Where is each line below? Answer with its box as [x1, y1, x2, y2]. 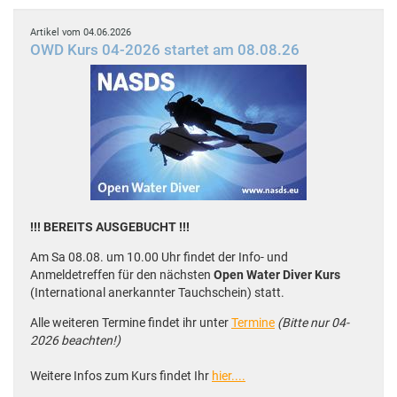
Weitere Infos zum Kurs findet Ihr [30, 369, 212, 384]
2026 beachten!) [30, 333, 121, 348]
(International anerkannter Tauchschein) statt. [30, 285, 284, 300]
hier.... [212, 369, 245, 384]
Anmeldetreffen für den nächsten [30, 268, 214, 283]
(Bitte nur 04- [277, 315, 349, 331]
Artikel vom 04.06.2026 [30, 27, 131, 39]
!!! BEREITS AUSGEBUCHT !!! [30, 220, 190, 235]
